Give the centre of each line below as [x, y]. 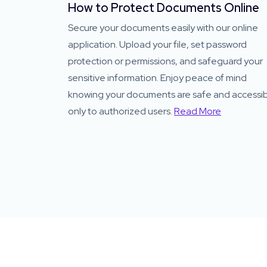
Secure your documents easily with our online [163, 28]
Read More [198, 111]
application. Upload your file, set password [157, 44]
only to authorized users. [121, 111]
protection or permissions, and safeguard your [165, 61]
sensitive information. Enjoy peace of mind [157, 78]
